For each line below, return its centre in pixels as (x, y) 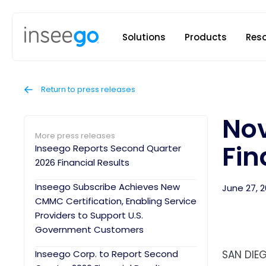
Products (206, 37)
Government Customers (89, 229)
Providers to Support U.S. (89, 215)
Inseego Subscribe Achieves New (107, 187)
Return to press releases (87, 89)
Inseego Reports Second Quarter (108, 148)
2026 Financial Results (82, 162)
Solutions (144, 37)
